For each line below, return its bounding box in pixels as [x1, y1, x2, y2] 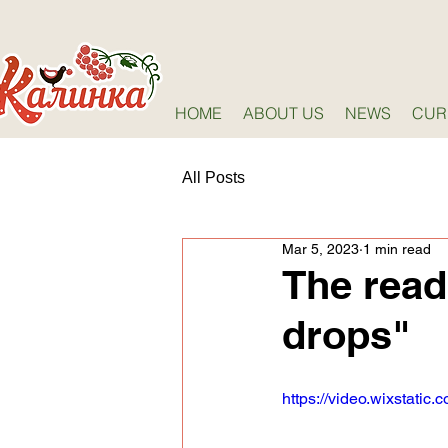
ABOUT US [243, 103, 324, 123]
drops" [282, 311, 411, 358]
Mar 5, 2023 [282, 241, 359, 257]
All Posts [182, 169, 245, 186]
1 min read [363, 241, 431, 257]
